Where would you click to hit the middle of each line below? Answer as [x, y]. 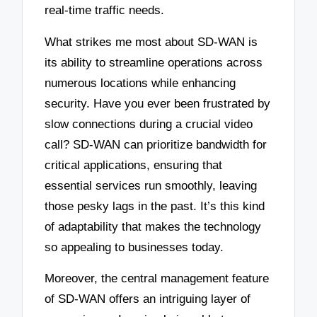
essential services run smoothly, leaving [151, 185]
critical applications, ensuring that [134, 165]
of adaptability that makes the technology [153, 226]
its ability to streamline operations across [154, 62]
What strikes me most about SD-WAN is [151, 42]
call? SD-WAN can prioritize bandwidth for [156, 144]
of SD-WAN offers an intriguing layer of [148, 299]
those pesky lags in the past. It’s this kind [155, 206]
